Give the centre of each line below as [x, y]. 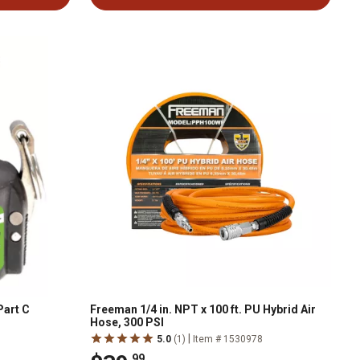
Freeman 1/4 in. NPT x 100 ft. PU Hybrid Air [203, 309]
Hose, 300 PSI [127, 322]
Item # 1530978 [228, 339]
